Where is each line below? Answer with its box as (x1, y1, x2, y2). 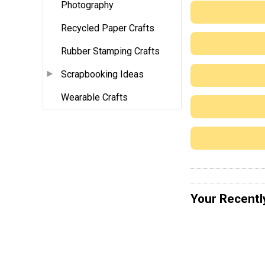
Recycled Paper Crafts (61, 22, 154, 34)
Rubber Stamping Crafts (61, 46, 160, 57)
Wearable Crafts (61, 92, 128, 104)
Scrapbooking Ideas (61, 69, 144, 80)
